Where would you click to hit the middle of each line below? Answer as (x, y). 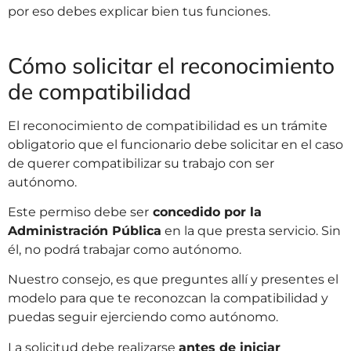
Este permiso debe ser (78, 212)
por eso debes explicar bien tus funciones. (139, 11)
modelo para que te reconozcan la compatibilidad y (168, 299)
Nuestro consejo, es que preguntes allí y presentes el (173, 280)
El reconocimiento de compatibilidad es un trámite (168, 125)
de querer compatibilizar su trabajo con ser (141, 163)
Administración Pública (85, 231)
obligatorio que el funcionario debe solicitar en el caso (175, 144)
